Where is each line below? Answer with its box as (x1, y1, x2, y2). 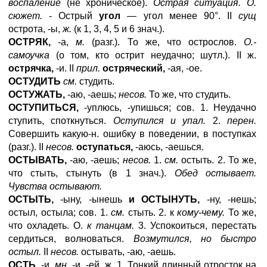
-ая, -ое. (165, 63, 202, 73)
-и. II (54, 63, 76, 73)
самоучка (8, 50, 49, 60)
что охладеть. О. (8, 221, 87, 231)
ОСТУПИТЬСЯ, (8, 103, 79, 113)
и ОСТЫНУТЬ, (122, 194, 200, 204)
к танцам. (87, 221, 134, 231)
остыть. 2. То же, (178, 155, 257, 165)
